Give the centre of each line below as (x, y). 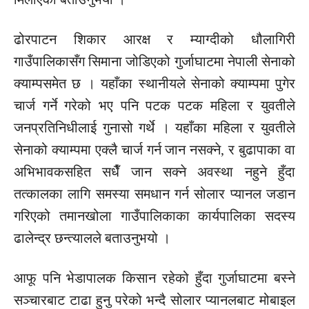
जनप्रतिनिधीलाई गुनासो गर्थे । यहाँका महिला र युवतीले (154, 128)
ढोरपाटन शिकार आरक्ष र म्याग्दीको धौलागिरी (154, 40)
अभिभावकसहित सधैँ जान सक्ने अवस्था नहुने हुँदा (154, 172)
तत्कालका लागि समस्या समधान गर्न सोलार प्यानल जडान (154, 194)
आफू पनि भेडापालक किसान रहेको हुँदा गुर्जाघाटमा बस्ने (154, 278)
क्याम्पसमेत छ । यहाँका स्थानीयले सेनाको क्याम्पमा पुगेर (154, 84)
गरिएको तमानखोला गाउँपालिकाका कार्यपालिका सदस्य (154, 216)
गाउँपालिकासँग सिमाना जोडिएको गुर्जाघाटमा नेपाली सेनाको (154, 62)
